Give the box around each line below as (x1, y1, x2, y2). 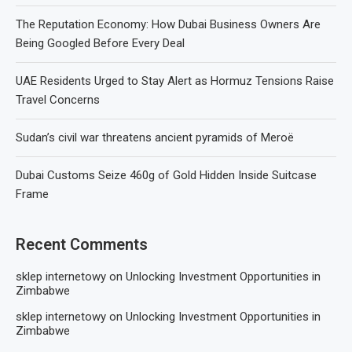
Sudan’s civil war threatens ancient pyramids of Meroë (16, 130, 294, 145)
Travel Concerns (16, 92, 100, 107)
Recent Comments (16, 234, 148, 254)
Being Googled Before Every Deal (16, 35, 185, 50)
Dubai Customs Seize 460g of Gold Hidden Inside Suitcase (16, 167, 317, 182)
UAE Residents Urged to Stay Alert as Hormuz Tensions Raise (16, 73, 334, 88)
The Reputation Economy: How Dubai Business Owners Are (16, 16, 321, 31)
